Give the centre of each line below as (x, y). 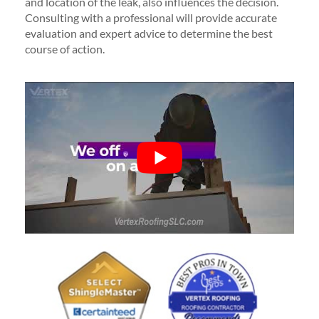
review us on (216, 302)
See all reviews (221, 282)
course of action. (65, 49)
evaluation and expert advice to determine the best (149, 33)
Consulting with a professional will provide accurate (151, 17)
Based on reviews (116, 306)
